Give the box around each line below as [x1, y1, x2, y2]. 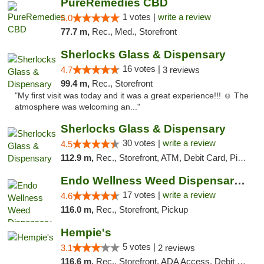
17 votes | [122, 190, 163, 200]
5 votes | [122, 242, 158, 252]
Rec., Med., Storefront [91, 27, 177, 37]
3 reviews [162, 65, 200, 75]
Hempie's [60, 226, 111, 239]
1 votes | [122, 12, 158, 22]
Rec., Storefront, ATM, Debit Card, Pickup [95, 153, 237, 163]
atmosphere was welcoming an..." [15, 103, 140, 111]
